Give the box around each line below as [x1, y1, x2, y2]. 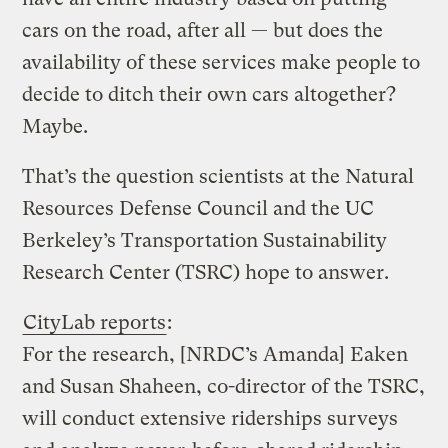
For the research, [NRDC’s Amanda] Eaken [22, 343, 409, 367]
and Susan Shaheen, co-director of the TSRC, [22, 375, 426, 399]
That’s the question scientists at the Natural [22, 165, 415, 189]
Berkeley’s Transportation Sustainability [22, 229, 388, 253]
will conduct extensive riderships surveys [22, 407, 399, 431]
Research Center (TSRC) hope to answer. [22, 261, 390, 285]
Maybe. [22, 115, 89, 139]
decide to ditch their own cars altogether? [22, 83, 397, 107]
